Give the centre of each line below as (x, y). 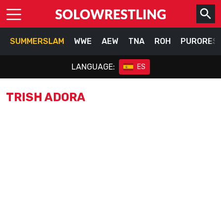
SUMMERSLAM (37, 41)
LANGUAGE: (93, 67)
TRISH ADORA (46, 97)
